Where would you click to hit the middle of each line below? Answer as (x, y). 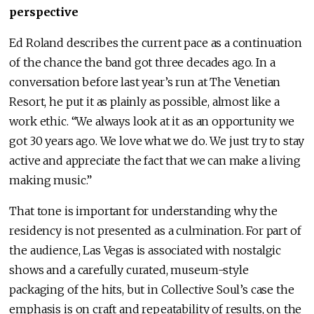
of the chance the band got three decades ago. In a (142, 63)
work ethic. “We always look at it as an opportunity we (152, 122)
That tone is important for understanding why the (143, 211)
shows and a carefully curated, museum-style (129, 270)
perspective (44, 12)
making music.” (51, 180)
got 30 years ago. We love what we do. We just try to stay (157, 141)
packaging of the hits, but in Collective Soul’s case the (152, 290)
